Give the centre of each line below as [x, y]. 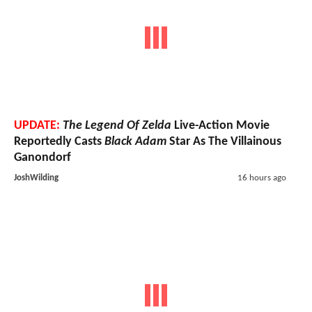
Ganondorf [42, 158]
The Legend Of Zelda [117, 126]
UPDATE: [37, 126]
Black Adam [135, 142]
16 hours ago [262, 178]
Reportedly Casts [59, 142]
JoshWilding [36, 178]
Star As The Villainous [224, 142]
